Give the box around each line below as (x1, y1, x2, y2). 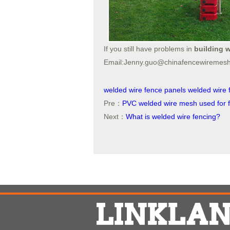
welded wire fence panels (104, 86, 186, 94)
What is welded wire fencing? (126, 112, 220, 121)
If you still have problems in (104, 45, 192, 53)
